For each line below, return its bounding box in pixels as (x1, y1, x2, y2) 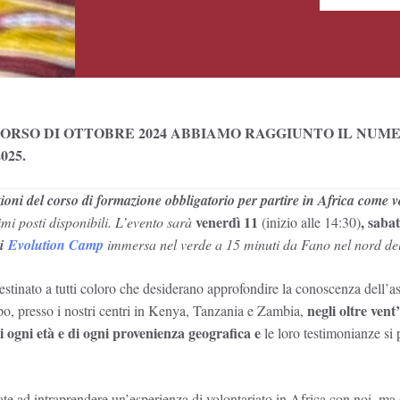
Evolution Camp (8, 234, 104, 254)
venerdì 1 (196, 211, 251, 232)
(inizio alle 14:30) (262, 212, 361, 231)
